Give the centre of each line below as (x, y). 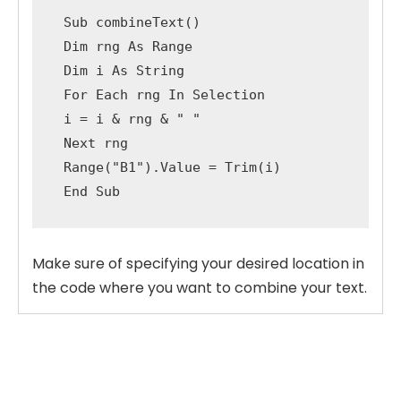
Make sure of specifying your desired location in (198, 263)
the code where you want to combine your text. (200, 287)
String (160, 71)
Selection (224, 95)
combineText (136, 23)
